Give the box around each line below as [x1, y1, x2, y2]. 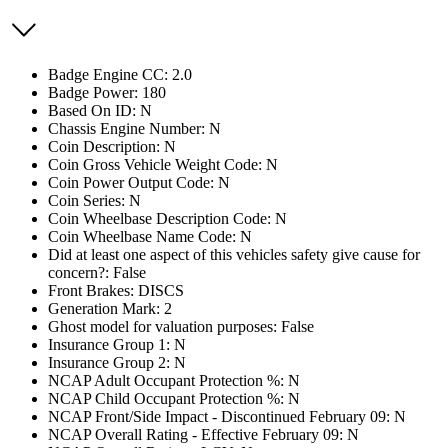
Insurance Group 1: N [48, 336, 186, 353]
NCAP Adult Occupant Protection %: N [48, 372, 300, 389]
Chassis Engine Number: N [48, 120, 221, 137]
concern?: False [48, 264, 146, 281]
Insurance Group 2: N [48, 354, 186, 371]
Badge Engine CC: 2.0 [48, 66, 192, 83]
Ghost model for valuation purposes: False [48, 318, 314, 335]
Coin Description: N [48, 138, 176, 155]
